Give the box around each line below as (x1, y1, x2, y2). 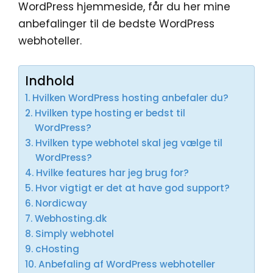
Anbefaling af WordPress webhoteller (38, 257, 216, 271)
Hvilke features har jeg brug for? (36, 166, 190, 179)
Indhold (25, 72, 74, 90)
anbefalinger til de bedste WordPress (18, 16, 214, 31)
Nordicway (35, 196, 88, 210)
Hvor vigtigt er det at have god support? (35, 181, 230, 194)
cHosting (35, 242, 80, 255)
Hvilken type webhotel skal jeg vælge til (35, 136, 223, 149)
